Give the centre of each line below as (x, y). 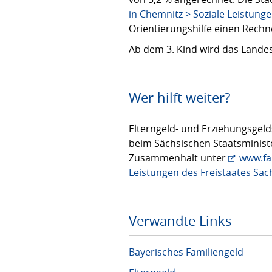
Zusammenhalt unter (178, 158)
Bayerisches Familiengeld (186, 252)
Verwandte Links (180, 221)
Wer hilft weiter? (179, 97)
